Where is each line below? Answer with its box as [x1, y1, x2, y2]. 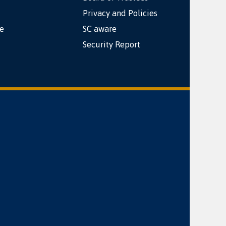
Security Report [83, 36, 141, 52]
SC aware [83, 21, 117, 37]
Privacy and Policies [83, 5, 158, 21]
